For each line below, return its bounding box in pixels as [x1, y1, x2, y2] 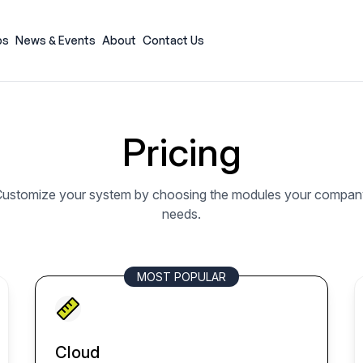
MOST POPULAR [136, 270, 226, 284]
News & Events [15, 33, 96, 47]
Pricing [122, 128, 241, 176]
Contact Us [143, 33, 205, 47]
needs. [162, 206, 201, 222]
